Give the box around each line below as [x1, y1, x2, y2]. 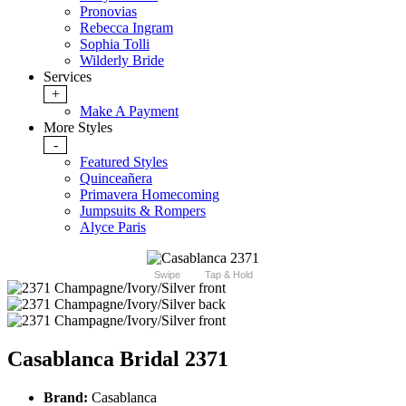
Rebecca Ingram [80, 20, 173, 36]
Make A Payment [80, 103, 179, 120]
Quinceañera [80, 170, 152, 187]
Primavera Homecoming [80, 187, 219, 203]
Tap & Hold [204, 269, 253, 281]
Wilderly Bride [80, 53, 164, 69]
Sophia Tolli [80, 36, 150, 53]
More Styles [43, 120, 112, 136]
